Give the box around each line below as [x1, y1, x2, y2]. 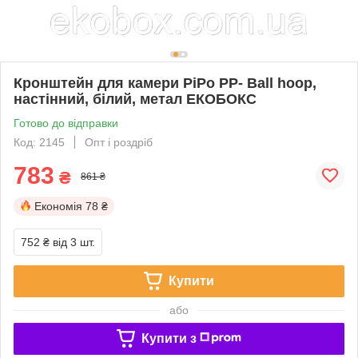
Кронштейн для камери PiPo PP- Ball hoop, [14, 74, 316, 91]
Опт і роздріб [85, 135, 153, 149]
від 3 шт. [53, 235, 95, 249]
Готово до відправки [14, 116, 118, 129]
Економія [34, 199, 82, 213]
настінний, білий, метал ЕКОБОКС [14, 90, 257, 107]
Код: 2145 [14, 135, 65, 149]
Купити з [141, 331, 197, 345]
